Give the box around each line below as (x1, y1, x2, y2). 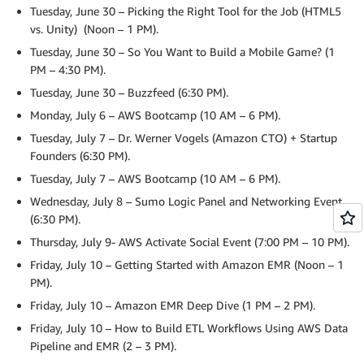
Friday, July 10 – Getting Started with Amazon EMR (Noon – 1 (30, 258, 344, 271)
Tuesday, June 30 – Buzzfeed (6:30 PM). (30, 85, 228, 99)
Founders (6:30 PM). (30, 149, 130, 162)
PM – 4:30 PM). (30, 63, 106, 76)
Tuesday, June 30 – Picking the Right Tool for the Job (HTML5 (30, 4, 341, 18)
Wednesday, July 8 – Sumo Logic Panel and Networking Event (30, 194, 342, 208)
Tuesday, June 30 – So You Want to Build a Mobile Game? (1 (30, 45, 335, 58)
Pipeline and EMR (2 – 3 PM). (30, 339, 176, 353)
